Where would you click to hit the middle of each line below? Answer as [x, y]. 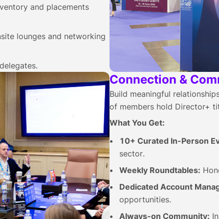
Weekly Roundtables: [160, 170]
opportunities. [145, 199]
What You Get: [137, 123]
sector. [132, 153]
